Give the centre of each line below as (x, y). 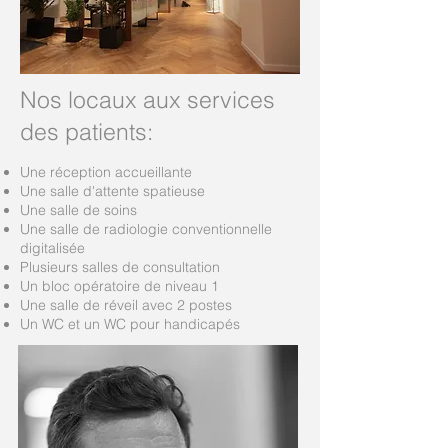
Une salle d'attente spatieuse (112, 191)
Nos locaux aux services (147, 99)
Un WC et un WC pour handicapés (130, 324)
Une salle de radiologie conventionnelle (146, 229)
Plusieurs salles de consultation (120, 267)
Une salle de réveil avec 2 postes (126, 305)
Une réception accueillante (106, 172)
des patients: (86, 131)
